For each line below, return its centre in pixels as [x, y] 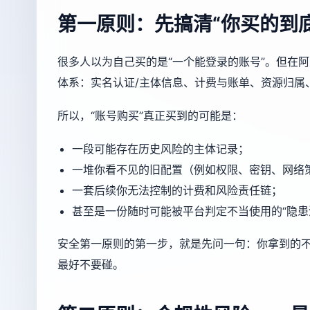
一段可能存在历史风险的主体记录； [160, 148]
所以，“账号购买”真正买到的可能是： [150, 116]
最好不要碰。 [91, 265]
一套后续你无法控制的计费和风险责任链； [177, 190]
